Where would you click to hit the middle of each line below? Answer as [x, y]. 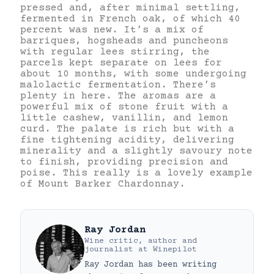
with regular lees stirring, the [115, 52]
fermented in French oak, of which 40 [130, 19]
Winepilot [175, 249]
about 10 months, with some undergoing [133, 74]
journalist [109, 249]
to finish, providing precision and [124, 162]
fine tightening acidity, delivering [127, 140]
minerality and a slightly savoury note [136, 151]
